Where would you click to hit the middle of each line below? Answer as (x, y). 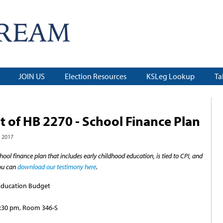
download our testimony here (56, 167)
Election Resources (96, 76)
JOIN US (32, 76)
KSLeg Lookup (170, 76)
